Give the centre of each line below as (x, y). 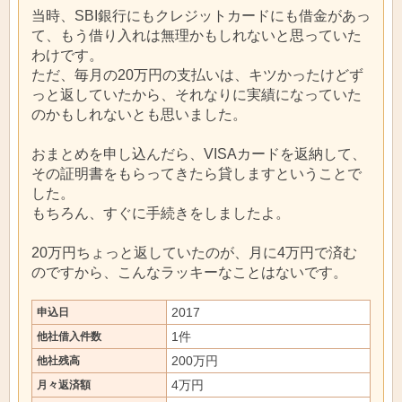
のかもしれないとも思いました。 (139, 114)
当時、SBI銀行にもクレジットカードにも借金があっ (201, 15)
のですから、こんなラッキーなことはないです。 (189, 272)
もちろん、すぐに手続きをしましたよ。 (161, 213)
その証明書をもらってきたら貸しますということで (197, 173)
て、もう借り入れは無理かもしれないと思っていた (197, 35)
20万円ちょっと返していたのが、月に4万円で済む (194, 252)
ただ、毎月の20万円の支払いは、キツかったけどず (197, 74)
